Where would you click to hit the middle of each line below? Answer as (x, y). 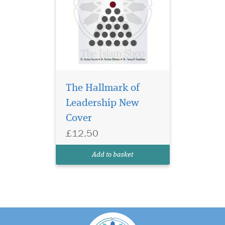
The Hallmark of (102, 88)
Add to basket (113, 155)
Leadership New (102, 103)
